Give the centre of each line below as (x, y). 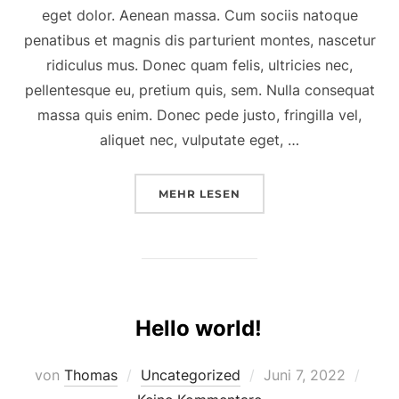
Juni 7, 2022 (305, 375)
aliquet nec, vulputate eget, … (199, 139)
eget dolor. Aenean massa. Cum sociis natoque (199, 15)
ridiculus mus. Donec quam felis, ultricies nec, (199, 65)
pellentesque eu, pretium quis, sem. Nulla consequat (199, 90)
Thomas (91, 375)
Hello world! (199, 328)
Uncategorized (191, 375)
